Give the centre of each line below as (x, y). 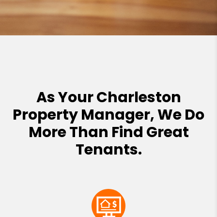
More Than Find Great (108, 132)
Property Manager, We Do (108, 115)
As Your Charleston (108, 97)
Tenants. (108, 149)
